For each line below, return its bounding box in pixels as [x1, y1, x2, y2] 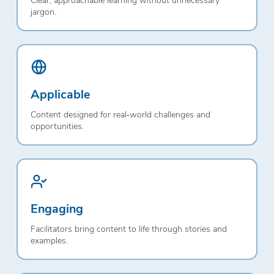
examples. [30, 234, 68, 246]
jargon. [30, 6, 56, 18]
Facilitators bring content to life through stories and [30, 223, 227, 235]
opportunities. [30, 120, 84, 132]
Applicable [30, 85, 90, 102]
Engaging [30, 199, 83, 216]
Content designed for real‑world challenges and [30, 108, 210, 120]
